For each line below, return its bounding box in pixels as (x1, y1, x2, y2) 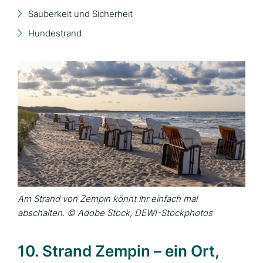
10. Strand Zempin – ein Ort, (18, 242, 219, 261)
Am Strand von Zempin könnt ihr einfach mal (18, 193, 197, 205)
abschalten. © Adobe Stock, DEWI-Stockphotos (18, 207, 213, 219)
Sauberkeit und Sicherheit (28, 8, 133, 19)
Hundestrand (28, 28, 82, 39)
